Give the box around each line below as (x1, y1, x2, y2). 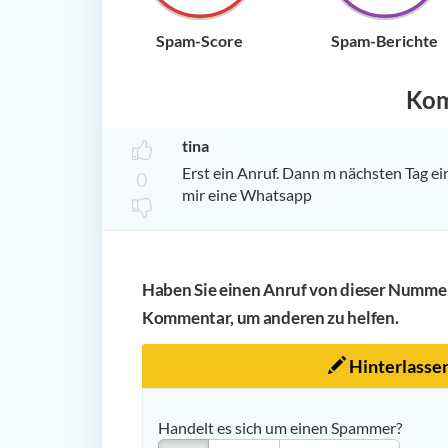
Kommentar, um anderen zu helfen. (142, 306, 399, 328)
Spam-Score (156, 30, 243, 50)
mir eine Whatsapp (182, 184, 312, 204)
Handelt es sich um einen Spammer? (158, 417, 402, 437)
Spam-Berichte (331, 30, 438, 50)
